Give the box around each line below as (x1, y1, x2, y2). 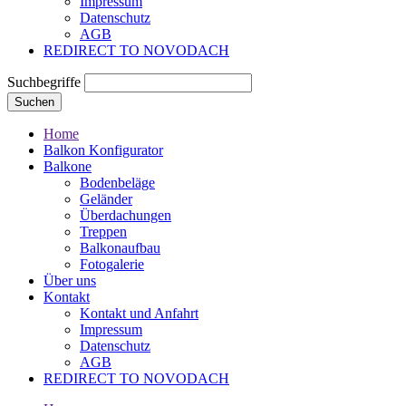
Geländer (80, 190, 132, 207)
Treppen (80, 223, 127, 239)
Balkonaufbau (80, 239, 160, 256)
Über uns (43, 272, 96, 288)
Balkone (43, 158, 92, 174)
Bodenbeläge (80, 174, 155, 190)
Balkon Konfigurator (43, 141, 163, 158)
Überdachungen (80, 207, 171, 223)
